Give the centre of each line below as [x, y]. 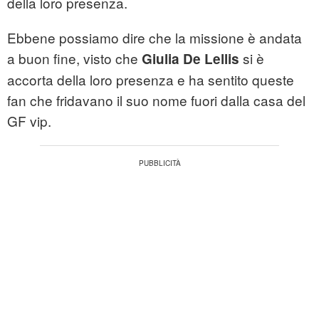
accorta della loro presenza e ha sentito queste [151, 80]
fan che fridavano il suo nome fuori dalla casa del [156, 100]
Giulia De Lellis [190, 59]
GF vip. [29, 121]
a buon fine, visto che [74, 58]
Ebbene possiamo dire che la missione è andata [155, 38]
